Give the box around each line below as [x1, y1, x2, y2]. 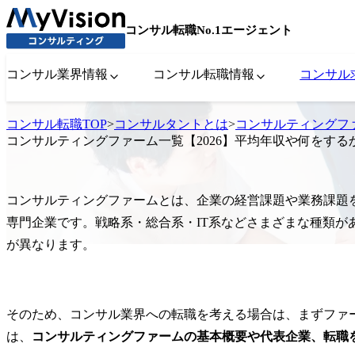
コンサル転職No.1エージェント [125, 24, 292, 36]
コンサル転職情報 [153, 67, 255, 81]
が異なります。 [6, 238, 95, 252]
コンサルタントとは [114, 117, 228, 131]
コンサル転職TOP [6, 117, 107, 131]
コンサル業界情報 [6, 67, 108, 81]
